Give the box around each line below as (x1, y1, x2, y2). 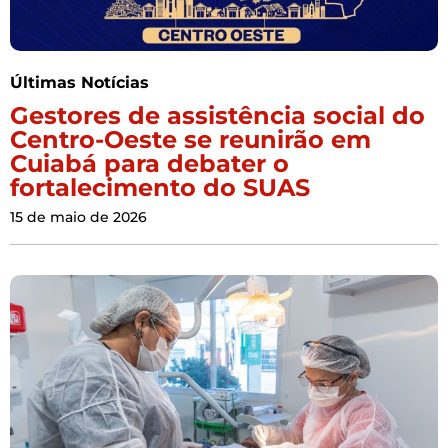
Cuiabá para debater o (10, 149, 289, 179)
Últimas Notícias (10, 73, 149, 93)
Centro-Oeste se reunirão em (10, 125, 371, 155)
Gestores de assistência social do (10, 101, 425, 131)
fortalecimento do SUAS (10, 173, 310, 203)
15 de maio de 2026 (10, 208, 147, 227)
